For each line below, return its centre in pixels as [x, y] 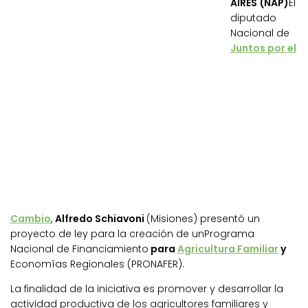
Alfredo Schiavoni [101, 219]
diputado [253, 18]
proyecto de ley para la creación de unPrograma [132, 234]
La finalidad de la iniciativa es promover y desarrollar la [147, 289]
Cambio [31, 219]
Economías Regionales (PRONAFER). [97, 264]
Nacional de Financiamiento [79, 249]
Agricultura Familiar [228, 249]
